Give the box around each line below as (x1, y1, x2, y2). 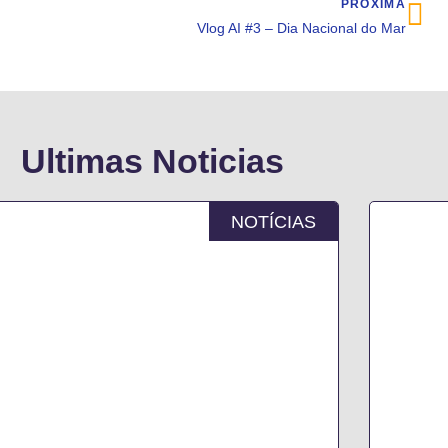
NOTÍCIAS (231, 211, 317, 232)
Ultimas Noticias (20, 141, 284, 180)
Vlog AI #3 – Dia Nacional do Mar (197, 20, 406, 37)
